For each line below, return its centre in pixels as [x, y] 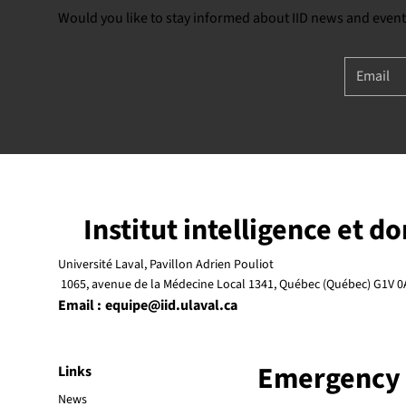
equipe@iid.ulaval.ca [171, 306]
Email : [80, 306]
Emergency [329, 379]
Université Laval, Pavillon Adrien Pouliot [167, 265]
